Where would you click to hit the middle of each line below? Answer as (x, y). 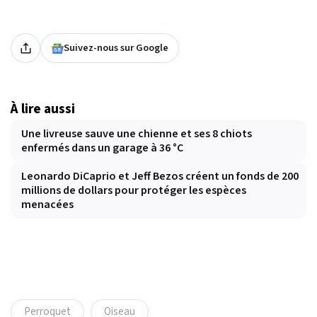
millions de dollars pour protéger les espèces (134, 191)
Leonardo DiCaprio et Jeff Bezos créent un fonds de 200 (160, 177)
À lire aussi (43, 109)
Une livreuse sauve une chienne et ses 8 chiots (137, 134)
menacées (47, 205)
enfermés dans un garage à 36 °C (102, 148)
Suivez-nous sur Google (116, 48)
